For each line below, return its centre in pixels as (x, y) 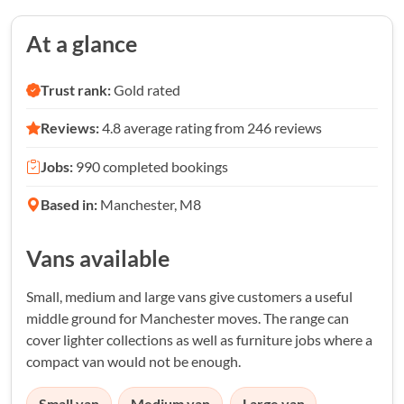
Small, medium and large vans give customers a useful (189, 297)
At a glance (82, 43)
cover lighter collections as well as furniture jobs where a (199, 340)
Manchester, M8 (149, 205)
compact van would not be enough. (133, 362)
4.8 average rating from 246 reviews (211, 128)
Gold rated (146, 89)
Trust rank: (76, 89)
